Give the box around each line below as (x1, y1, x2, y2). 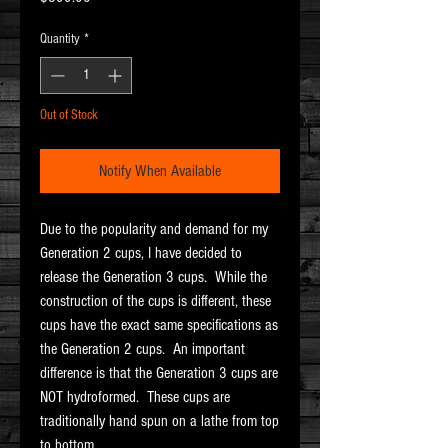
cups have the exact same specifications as (40, 316, 278, 335)
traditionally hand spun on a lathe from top (40, 412, 279, 431)
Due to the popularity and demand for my (40, 220, 268, 239)
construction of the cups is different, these (40, 292, 271, 311)
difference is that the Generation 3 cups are (40, 364, 278, 383)
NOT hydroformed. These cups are (40, 388, 230, 407)
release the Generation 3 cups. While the (40, 268, 267, 287)
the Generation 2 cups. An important (40, 340, 245, 359)
